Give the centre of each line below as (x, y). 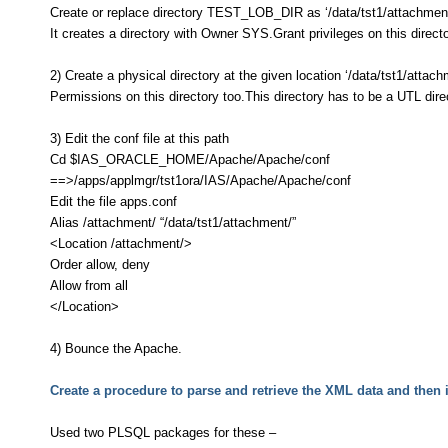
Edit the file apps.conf (113, 202)
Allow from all (89, 286)
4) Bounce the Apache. (116, 349)
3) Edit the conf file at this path (139, 139)
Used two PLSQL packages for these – (163, 433)
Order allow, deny (100, 265)
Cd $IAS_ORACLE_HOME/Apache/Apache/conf (190, 160)
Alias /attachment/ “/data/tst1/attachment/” (173, 223)
